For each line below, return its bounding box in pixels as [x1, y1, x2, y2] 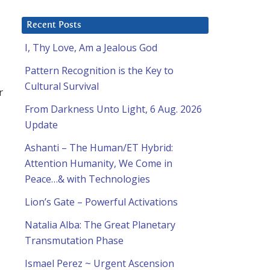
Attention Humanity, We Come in [25, 157, 172, 171]
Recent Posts [27, 20, 81, 30]
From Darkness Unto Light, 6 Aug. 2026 [25, 102, 202, 116]
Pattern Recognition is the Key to [25, 64, 174, 78]
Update [25, 118, 58, 132]
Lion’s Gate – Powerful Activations [25, 195, 178, 209]
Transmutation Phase [25, 234, 124, 248]
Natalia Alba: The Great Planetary [25, 218, 175, 232]
